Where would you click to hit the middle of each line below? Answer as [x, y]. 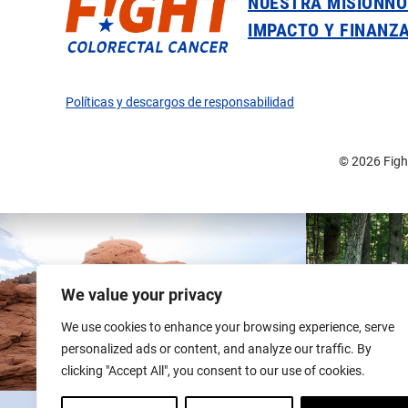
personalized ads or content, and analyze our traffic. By [216, 348]
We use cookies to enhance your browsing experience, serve [228, 326]
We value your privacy [142, 294]
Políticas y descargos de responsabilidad [180, 102]
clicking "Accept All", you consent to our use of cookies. [213, 370]
